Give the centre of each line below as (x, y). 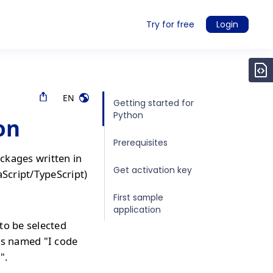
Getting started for (154, 103)
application (137, 209)
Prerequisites (140, 142)
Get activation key (153, 170)
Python (128, 115)
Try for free (171, 24)
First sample (138, 197)
